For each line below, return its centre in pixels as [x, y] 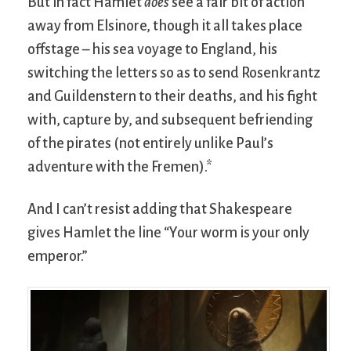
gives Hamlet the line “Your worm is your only [168, 232]
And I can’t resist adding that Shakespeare [160, 209]
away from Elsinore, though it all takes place [165, 25]
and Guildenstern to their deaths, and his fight [172, 96]
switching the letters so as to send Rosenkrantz [174, 72]
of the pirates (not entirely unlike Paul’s [150, 143]
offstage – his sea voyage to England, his [152, 49]
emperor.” [58, 256]
